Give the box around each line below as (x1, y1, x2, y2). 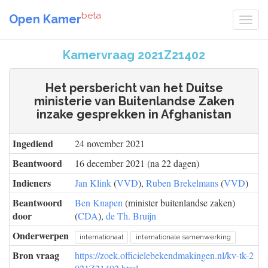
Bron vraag (13, 248, 59, 262)
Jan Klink (75, 176, 111, 189)
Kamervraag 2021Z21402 (63, 48, 205, 62)
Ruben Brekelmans (146, 176, 218, 189)
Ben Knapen (75, 196, 123, 209)
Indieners (13, 176, 51, 190)
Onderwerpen (13, 229, 69, 242)
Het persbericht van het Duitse (45, 81, 223, 95)
